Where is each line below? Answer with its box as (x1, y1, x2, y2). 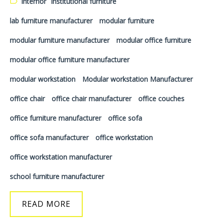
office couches (138, 94, 184, 103)
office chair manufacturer (52, 94, 131, 103)
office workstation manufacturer (10, 152, 112, 162)
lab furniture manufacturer (10, 16, 92, 25)
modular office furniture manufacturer (10, 55, 129, 64)
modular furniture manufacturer (10, 36, 109, 45)
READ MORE (22, 199, 71, 209)
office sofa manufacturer (10, 133, 89, 142)
